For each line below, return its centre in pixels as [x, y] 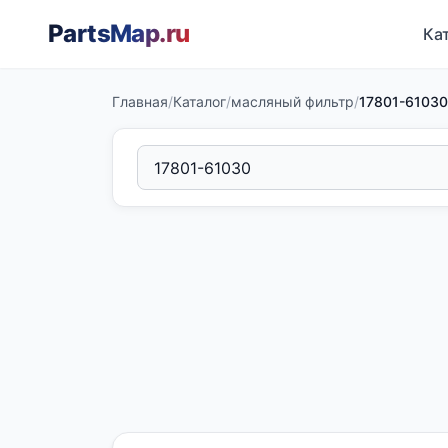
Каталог [199, 101]
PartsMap [104, 33]
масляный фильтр [292, 101]
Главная [140, 101]
